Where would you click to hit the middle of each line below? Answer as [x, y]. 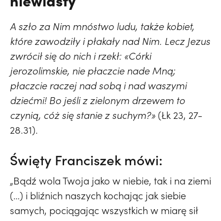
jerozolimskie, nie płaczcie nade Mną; [92, 71]
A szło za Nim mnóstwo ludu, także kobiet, [102, 26]
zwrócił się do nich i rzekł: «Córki [80, 56]
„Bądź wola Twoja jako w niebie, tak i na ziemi [110, 181]
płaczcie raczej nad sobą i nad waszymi [98, 86]
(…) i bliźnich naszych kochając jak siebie [98, 196]
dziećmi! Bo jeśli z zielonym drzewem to [97, 100]
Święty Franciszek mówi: [86, 160]
